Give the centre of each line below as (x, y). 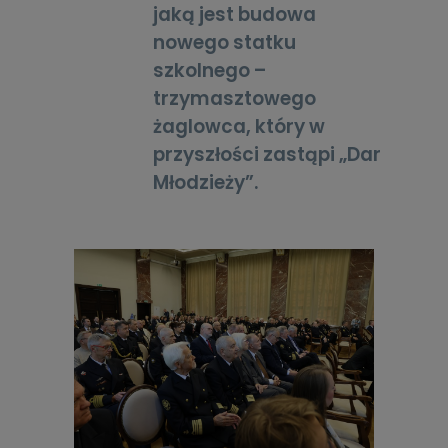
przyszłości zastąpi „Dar (267, 155)
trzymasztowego (235, 99)
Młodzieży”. (206, 183)
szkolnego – (210, 71)
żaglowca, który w (239, 127)
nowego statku (225, 43)
